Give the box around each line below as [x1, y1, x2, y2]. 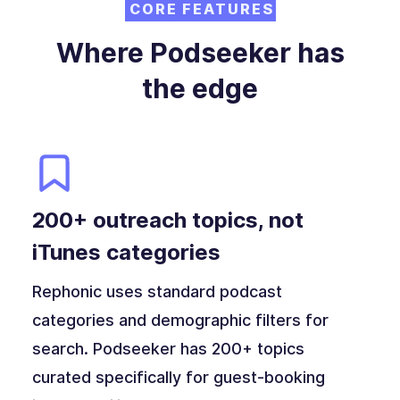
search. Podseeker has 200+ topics [31, 339, 304, 359]
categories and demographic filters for [31, 311, 329, 330]
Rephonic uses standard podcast [31, 282, 282, 302]
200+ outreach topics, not [31, 207, 304, 234]
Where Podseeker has [55, 37, 345, 70]
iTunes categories [31, 239, 221, 266]
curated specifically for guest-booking [31, 368, 325, 387]
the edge [142, 72, 258, 105]
